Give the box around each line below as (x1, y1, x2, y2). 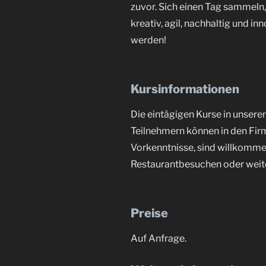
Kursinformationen (131, 81, 239, 96)
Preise (131, 205, 168, 220)
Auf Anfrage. (131, 232, 186, 244)
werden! (131, 34, 166, 46)
